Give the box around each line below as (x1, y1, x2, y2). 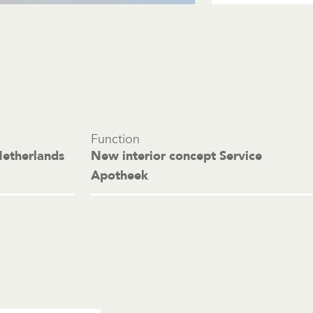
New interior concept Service (91, 147, 262, 165)
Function (91, 131, 140, 148)
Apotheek (91, 167, 148, 184)
